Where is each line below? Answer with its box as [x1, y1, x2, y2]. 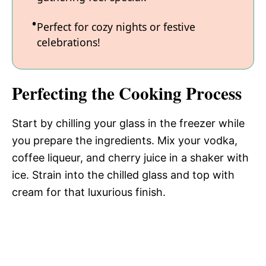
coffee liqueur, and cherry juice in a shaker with [12, 151, 249, 164]
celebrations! [37, 34, 100, 49]
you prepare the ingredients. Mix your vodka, [12, 134, 237, 147]
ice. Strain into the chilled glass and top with [12, 169, 235, 182]
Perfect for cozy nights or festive [37, 19, 195, 34]
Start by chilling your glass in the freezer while [12, 117, 245, 130]
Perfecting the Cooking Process [12, 81, 242, 106]
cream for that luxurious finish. [12, 186, 166, 199]
